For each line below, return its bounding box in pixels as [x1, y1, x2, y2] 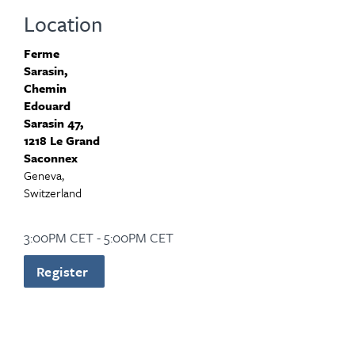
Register [36, 261, 93, 281]
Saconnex [24, 149, 78, 166]
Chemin [24, 79, 67, 97]
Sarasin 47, [24, 114, 83, 132]
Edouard [24, 97, 71, 114]
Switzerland [24, 184, 82, 201]
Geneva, [24, 166, 64, 184]
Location [24, 9, 102, 39]
